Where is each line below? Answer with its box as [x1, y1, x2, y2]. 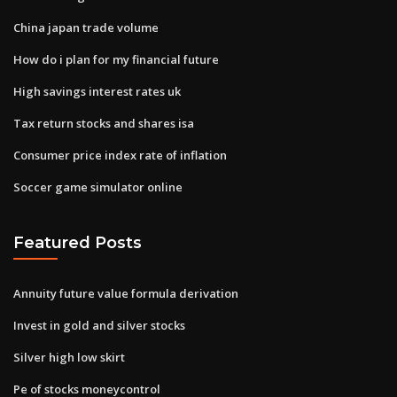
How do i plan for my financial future [13, 51, 219, 67]
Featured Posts [13, 233, 142, 253]
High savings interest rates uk [13, 82, 181, 99]
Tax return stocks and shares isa [13, 114, 194, 131]
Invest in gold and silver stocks [13, 316, 185, 333]
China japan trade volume [13, 19, 159, 35]
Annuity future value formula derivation [13, 284, 238, 301]
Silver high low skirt [13, 348, 125, 365]
